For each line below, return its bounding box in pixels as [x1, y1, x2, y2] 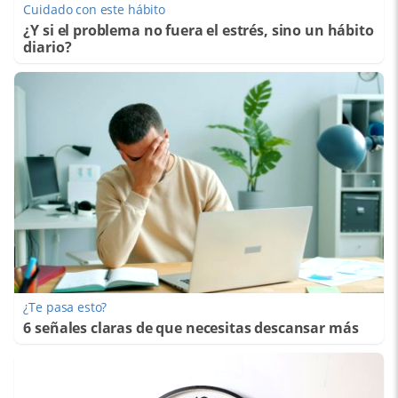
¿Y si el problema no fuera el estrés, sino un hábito [23, 20, 374, 41]
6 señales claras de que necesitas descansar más [23, 318, 359, 338]
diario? [23, 37, 72, 58]
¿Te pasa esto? [23, 298, 107, 316]
